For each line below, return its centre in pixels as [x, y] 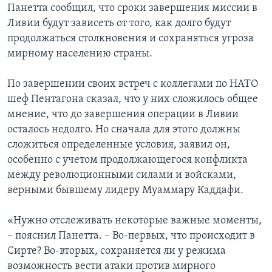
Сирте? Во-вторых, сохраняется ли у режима [117, 251]
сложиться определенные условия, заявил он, [119, 145]
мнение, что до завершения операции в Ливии [123, 115]
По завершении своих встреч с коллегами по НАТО [133, 84]
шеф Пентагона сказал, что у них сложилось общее [133, 100]
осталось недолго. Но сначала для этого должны [124, 130]
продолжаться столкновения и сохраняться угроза [131, 39]
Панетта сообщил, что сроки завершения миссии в [132, 8]
